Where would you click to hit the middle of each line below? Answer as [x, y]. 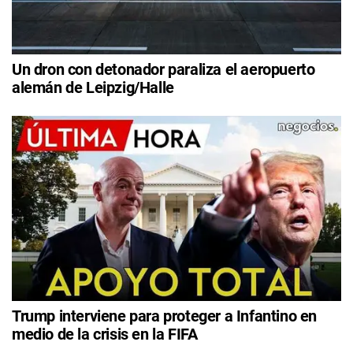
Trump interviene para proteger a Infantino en [165, 316]
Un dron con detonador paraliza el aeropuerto [163, 69]
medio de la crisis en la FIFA [105, 334]
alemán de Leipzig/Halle [93, 87]
